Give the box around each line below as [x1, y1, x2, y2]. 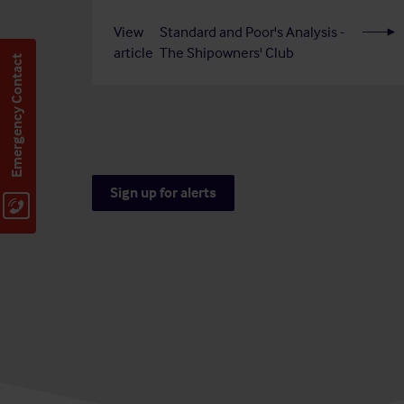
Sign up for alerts [110, 182, 216, 202]
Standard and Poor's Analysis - [159, 21, 344, 41]
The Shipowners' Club [159, 41, 294, 62]
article [114, 41, 153, 62]
